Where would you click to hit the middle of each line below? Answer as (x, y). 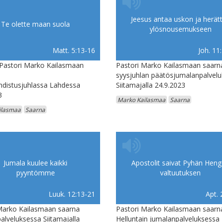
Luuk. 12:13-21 (72, 194)
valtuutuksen (180, 173)
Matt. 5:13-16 (74, 51)
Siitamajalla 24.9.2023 (151, 85)
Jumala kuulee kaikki (35, 163)
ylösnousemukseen (180, 29)
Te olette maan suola (35, 24)
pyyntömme (35, 173)
